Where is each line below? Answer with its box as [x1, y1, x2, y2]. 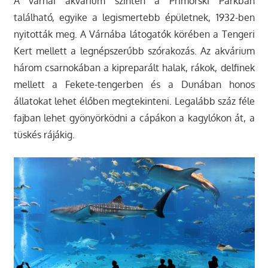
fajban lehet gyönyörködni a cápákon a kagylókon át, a [13, 112, 255, 124]
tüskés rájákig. [13, 129, 75, 141]
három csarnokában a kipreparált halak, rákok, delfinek [13, 62, 255, 74]
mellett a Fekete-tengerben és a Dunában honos [13, 78, 255, 91]
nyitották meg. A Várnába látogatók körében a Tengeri [13, 28, 255, 41]
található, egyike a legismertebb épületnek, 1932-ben [13, 11, 255, 24]
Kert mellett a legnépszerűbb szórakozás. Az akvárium [13, 45, 255, 57]
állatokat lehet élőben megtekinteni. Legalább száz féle [13, 95, 255, 108]
